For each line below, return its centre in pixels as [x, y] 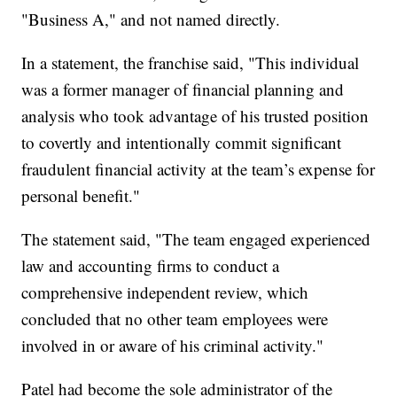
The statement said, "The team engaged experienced [196, 239]
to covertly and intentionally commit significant [182, 143]
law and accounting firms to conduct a [151, 266]
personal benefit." [84, 196]
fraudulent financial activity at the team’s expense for [198, 169]
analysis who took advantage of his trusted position [195, 116]
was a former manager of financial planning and [183, 90]
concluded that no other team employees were [175, 319]
